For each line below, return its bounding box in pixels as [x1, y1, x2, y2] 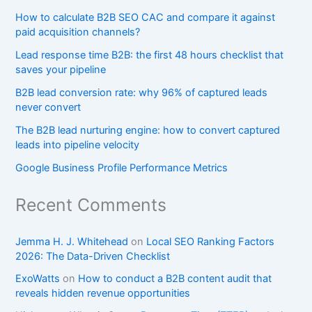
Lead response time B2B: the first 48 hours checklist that [15, 49, 284, 62]
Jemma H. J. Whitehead [15, 235, 129, 248]
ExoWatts [15, 272, 61, 285]
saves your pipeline [15, 63, 107, 77]
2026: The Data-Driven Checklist [15, 249, 171, 263]
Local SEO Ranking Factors [146, 235, 275, 248]
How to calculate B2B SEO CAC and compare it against [15, 11, 276, 24]
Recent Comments [15, 194, 167, 216]
